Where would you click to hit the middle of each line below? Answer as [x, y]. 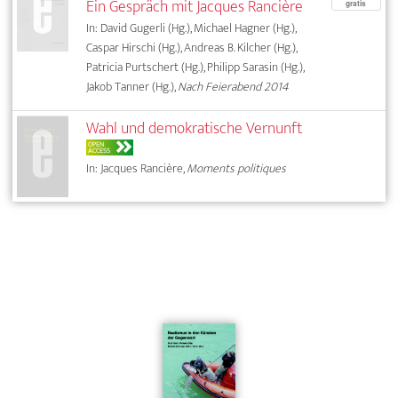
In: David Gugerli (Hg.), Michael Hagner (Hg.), [191, 28]
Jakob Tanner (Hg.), [132, 87]
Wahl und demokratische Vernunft [195, 129]
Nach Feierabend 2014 [234, 87]
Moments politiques [237, 169]
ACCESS [99, 150]
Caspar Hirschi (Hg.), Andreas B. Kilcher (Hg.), [192, 48]
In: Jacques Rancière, [137, 169]
